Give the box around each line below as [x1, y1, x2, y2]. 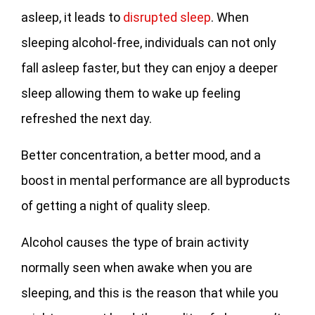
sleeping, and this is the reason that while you [21, 285, 278, 300]
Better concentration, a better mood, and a [21, 147, 261, 162]
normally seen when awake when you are [21, 259, 252, 275]
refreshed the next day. [21, 110, 152, 126]
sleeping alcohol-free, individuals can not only [21, 34, 276, 50]
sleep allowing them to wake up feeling [21, 85, 240, 101]
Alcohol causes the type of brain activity [21, 234, 249, 250]
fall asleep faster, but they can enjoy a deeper [21, 60, 278, 75]
